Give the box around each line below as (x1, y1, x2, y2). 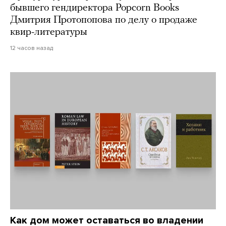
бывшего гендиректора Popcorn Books (10, 3, 179, 13)
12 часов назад (10, 44, 53, 51)
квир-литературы (10, 27, 87, 37)
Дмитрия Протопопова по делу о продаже (10, 15, 197, 25)
